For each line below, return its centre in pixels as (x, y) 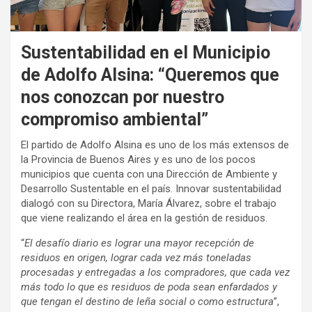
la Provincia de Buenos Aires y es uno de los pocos (138, 159)
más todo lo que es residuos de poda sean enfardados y (149, 287)
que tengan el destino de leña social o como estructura (147, 301)
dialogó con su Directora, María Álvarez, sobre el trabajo (149, 203)
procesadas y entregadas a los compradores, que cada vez (155, 272)
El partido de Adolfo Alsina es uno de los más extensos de (155, 145)
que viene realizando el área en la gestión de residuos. (144, 218)
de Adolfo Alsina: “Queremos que (150, 75)
